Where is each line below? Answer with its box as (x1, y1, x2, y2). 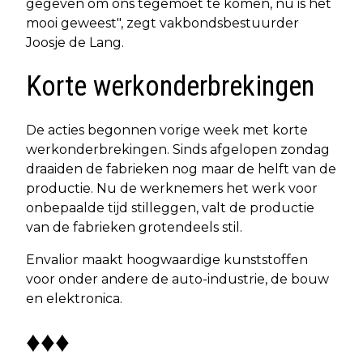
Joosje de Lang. (26, 34, 124, 50)
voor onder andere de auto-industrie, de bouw (26, 271, 329, 287)
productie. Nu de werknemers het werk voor (26, 180, 318, 196)
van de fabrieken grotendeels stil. (26, 219, 242, 235)
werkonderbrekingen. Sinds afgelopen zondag (26, 141, 330, 157)
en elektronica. (26, 290, 122, 306)
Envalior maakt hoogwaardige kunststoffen (26, 251, 308, 267)
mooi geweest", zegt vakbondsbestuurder (26, 15, 299, 31)
